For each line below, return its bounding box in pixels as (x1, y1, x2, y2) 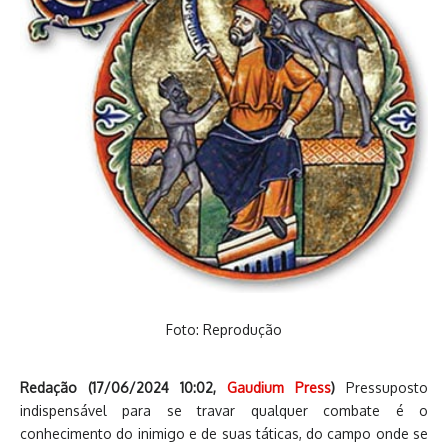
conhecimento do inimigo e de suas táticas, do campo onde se (20, 424, 428, 442)
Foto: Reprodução (166, 320, 282, 338)
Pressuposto (346, 378, 428, 396)
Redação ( (20, 378, 92, 396)
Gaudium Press (227, 378, 331, 396)
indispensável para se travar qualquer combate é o (20, 401, 428, 419)
